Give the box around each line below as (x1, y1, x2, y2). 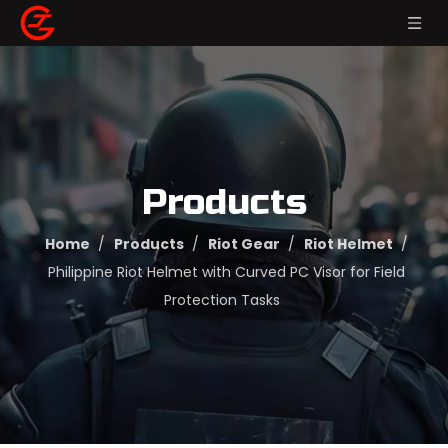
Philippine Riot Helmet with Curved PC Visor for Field (48, 262, 405, 282)
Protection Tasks (163, 290, 280, 310)
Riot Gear (208, 234, 280, 254)
